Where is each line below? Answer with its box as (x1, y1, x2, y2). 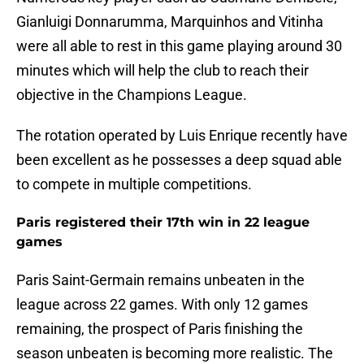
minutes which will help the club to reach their (16, 62, 309, 80)
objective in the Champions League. (16, 86, 247, 104)
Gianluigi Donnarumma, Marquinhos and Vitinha (16, 13, 323, 31)
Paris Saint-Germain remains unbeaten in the (16, 271, 305, 289)
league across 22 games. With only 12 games (16, 296, 308, 314)
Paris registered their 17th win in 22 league (16, 214, 310, 231)
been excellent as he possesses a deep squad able (16, 151, 342, 169)
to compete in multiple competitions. (16, 175, 252, 193)
